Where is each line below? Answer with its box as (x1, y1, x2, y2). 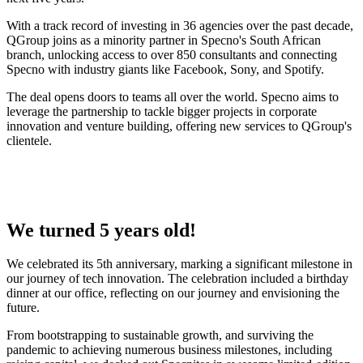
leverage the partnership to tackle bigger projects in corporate (6, 104, 317, 118)
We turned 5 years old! (6, 219, 196, 241)
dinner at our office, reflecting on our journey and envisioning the (6, 286, 340, 301)
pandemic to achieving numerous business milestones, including (6, 343, 332, 357)
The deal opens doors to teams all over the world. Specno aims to (6, 89, 339, 104)
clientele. (6, 133, 52, 147)
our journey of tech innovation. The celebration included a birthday (6, 271, 348, 286)
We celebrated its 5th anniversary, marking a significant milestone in (6, 257, 352, 271)
